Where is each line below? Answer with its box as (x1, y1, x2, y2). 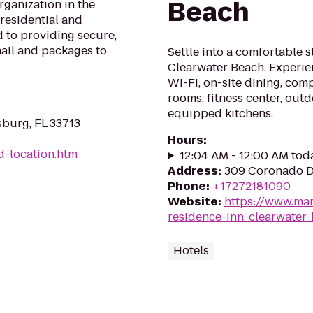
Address (168, 163, 218, 179)
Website (168, 194, 218, 210)
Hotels (173, 242, 209, 259)
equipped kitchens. (168, 105, 273, 122)
